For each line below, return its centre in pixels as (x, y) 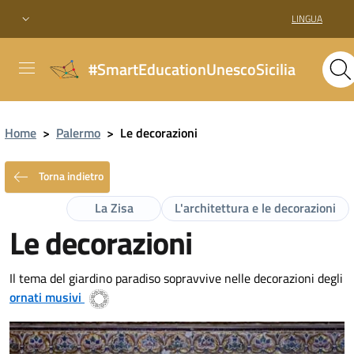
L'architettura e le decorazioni (255, 208)
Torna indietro (70, 175)
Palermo (78, 133)
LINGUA (307, 18)
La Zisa (114, 208)
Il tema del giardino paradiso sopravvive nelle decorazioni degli (176, 278)
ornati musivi (45, 297)
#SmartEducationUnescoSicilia (192, 69)
